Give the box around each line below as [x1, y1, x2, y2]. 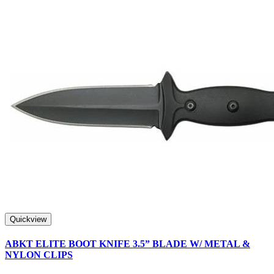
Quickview [10, 214, 46, 224]
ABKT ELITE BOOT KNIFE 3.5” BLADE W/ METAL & [5, 238, 250, 249]
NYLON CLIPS [5, 249, 73, 260]
